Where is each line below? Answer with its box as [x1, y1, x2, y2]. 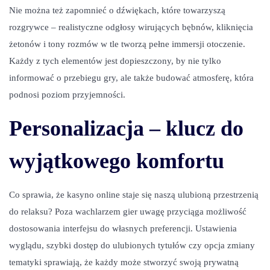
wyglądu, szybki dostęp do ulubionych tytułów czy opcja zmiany [9, 240, 255, 250]
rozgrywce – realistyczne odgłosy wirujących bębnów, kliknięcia [9, 22, 253, 32]
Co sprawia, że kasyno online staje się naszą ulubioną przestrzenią [9, 190, 259, 199]
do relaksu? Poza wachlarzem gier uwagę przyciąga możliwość [9, 207, 246, 216]
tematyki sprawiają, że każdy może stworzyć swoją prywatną [9, 257, 239, 267]
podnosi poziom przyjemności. [9, 90, 125, 99]
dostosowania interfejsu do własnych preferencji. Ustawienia [9, 224, 237, 233]
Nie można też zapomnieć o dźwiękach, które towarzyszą [9, 5, 225, 15]
